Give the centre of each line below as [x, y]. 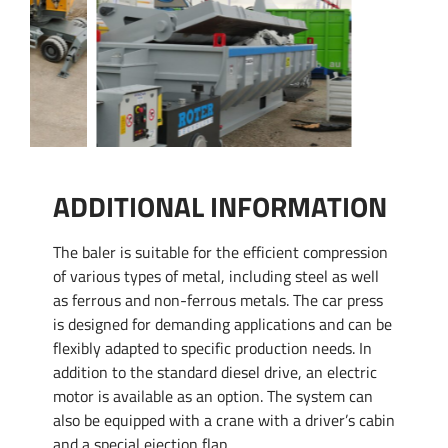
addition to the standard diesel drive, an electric [214, 372]
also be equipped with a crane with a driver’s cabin [223, 420]
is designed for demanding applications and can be [222, 324]
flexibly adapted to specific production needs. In [212, 348]
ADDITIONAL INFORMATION [219, 207]
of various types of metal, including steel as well [215, 276]
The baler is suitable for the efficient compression [220, 252]
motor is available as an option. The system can [212, 396]
